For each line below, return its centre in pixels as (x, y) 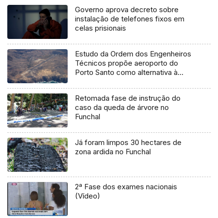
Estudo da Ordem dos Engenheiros (133, 54)
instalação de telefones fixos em (130, 18)
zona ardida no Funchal (113, 151)
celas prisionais (101, 28)
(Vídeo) (88, 196)
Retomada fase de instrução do (128, 98)
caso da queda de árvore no (122, 107)
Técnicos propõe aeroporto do (127, 63)
